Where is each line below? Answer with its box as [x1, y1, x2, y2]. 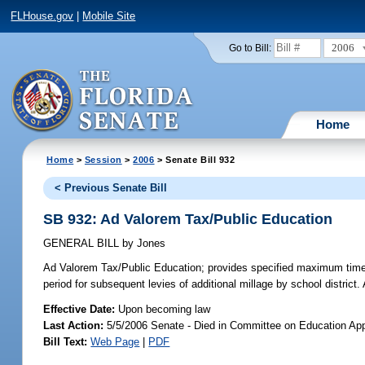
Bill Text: [43, 335, 88, 348]
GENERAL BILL [43, 237, 123, 250]
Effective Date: [43, 302, 119, 315]
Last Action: [43, 319, 104, 332]
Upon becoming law [118, 302, 211, 315]
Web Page [90, 335, 140, 348]
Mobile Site [82, 10, 136, 23]
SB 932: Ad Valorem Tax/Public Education [43, 210, 333, 227]
